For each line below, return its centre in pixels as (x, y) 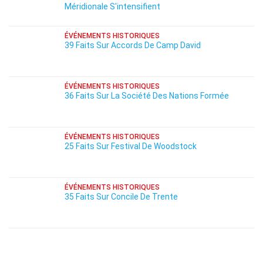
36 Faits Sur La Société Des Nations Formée (147, 96)
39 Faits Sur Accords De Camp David (133, 45)
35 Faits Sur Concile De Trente (121, 197)
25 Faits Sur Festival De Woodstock (131, 146)
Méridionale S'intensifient (112, 6)
